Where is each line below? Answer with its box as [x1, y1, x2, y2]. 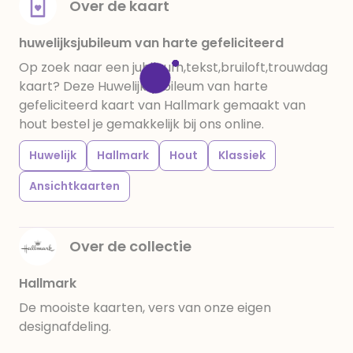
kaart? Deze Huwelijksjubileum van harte [19, 77, 268, 95]
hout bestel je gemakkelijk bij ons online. [19, 115, 264, 133]
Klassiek [218, 147, 266, 163]
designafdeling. [19, 318, 111, 336]
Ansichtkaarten [29, 178, 120, 194]
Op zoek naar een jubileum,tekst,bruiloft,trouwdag [19, 58, 328, 76]
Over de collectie [69, 236, 191, 256]
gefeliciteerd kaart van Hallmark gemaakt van [19, 96, 306, 114]
